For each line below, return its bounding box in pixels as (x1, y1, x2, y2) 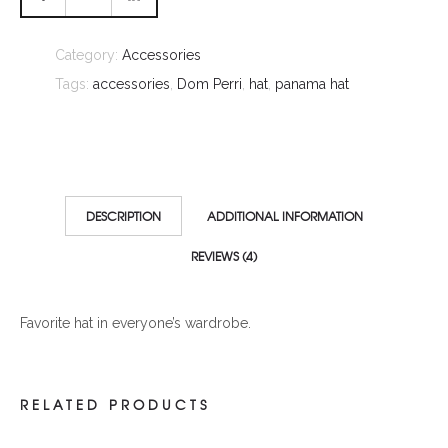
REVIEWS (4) (191, 246, 257, 265)
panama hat (275, 75, 349, 92)
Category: (55, 46, 122, 63)
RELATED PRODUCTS (20, 394, 210, 414)
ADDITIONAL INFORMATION (206, 206, 363, 225)
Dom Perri (177, 75, 242, 92)
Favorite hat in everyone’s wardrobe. (20, 314, 251, 331)
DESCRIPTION (85, 206, 161, 225)
